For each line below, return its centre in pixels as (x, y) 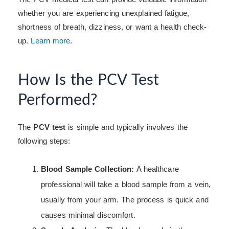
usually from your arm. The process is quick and (125, 199)
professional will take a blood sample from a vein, (126, 184)
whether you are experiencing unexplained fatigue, (104, 13)
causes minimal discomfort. (88, 215)
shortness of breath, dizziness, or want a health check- (112, 27)
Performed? (58, 100)
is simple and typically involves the (127, 127)
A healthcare (156, 169)
